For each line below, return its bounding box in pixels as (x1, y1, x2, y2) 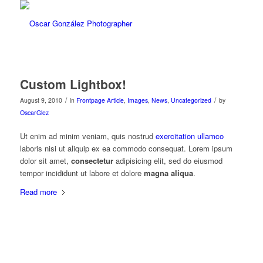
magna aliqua (143, 167, 193, 179)
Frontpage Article (76, 96, 124, 104)
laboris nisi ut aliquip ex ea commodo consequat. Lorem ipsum (19, 143, 232, 154)
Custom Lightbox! (19, 75, 126, 93)
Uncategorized (170, 96, 211, 104)
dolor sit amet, (19, 155, 71, 167)
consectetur (70, 155, 113, 167)
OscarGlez (19, 108, 49, 117)
